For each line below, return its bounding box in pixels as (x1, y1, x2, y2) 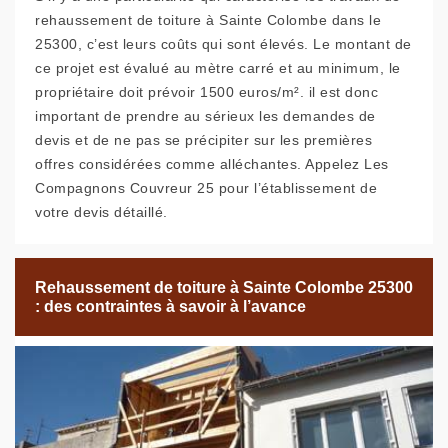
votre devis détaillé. (35, 204, 168, 221)
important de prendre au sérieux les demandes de (35, 108, 376, 125)
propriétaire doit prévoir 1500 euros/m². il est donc (35, 84, 378, 101)
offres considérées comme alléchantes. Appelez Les (35, 156, 389, 173)
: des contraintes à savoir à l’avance (35, 298, 306, 316)
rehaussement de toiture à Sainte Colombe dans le (35, 12, 381, 29)
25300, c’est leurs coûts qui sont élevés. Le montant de (35, 36, 412, 53)
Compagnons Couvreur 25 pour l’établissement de (35, 180, 377, 197)
